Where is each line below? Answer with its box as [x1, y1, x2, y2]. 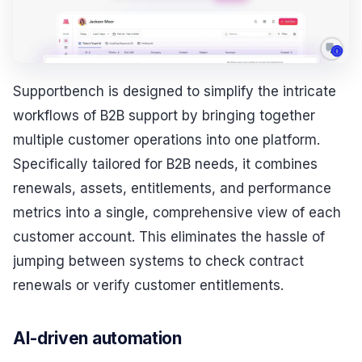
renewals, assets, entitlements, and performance [13, 179, 331, 196]
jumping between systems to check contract [13, 252, 304, 269]
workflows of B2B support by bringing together [13, 107, 315, 124]
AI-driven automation [13, 327, 182, 348]
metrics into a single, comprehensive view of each [13, 204, 341, 221]
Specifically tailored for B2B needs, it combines [13, 155, 318, 172]
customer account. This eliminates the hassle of [13, 228, 325, 245]
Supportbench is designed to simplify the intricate [13, 82, 336, 99]
